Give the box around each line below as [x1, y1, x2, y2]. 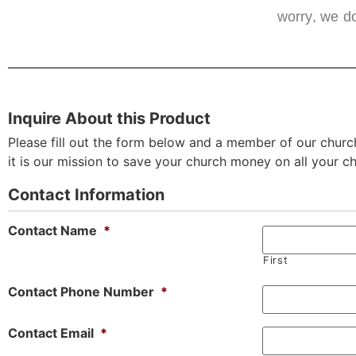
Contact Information [8, 184, 164, 204]
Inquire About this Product [8, 108, 211, 128]
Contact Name [8, 222, 97, 238]
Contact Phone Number [8, 283, 154, 300]
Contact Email [8, 324, 94, 341]
